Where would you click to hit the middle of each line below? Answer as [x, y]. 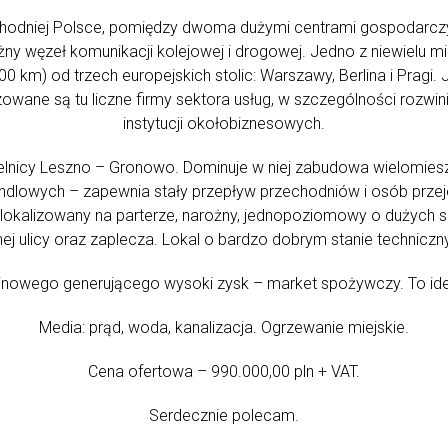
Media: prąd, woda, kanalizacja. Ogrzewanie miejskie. [224, 327]
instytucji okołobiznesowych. [224, 123]
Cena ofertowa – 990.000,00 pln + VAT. [224, 371]
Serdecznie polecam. [224, 415]
